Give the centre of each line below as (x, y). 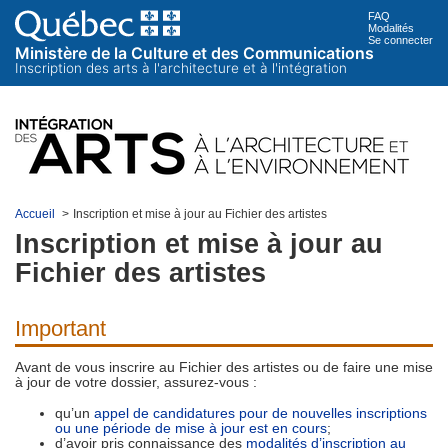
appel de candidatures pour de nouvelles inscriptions (260, 413)
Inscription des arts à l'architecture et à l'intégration (181, 68)
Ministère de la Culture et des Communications (194, 53)
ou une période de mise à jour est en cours (191, 428)
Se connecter (400, 40)
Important (60, 328)
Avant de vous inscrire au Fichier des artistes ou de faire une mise (224, 367)
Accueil (35, 214)
